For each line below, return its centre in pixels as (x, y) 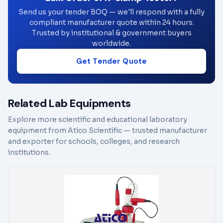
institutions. (29, 153)
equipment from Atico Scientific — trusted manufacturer (108, 131)
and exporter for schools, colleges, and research (94, 142)
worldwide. (111, 44)
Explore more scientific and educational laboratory (98, 120)
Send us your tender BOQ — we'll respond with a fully (111, 12)
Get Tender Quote (111, 61)
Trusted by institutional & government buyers (111, 33)
